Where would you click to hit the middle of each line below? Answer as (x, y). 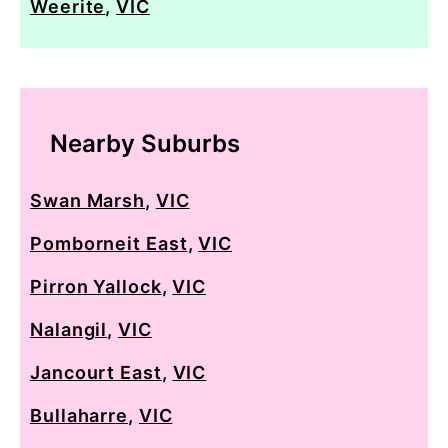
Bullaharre (79, 415)
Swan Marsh (88, 200)
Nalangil (69, 329)
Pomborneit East (109, 243)
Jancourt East (96, 372)
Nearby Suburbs (145, 143)
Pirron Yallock (96, 286)
